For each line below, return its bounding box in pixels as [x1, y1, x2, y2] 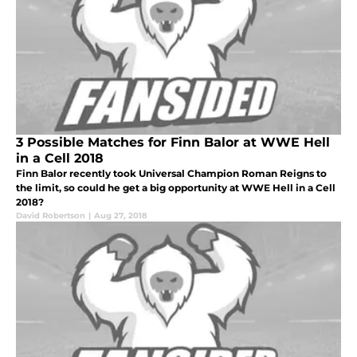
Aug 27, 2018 [94, 210, 147, 221]
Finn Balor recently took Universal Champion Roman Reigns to [16, 167, 327, 179]
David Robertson [16, 210, 85, 221]
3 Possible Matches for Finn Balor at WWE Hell [16, 134, 330, 150]
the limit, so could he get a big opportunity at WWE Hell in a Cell [16, 181, 335, 194]
